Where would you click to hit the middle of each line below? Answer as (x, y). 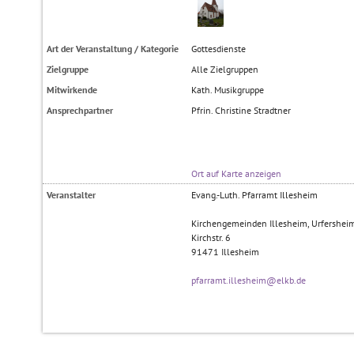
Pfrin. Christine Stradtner (241, 111)
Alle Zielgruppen (225, 70)
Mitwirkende (72, 90)
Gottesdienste (219, 49)
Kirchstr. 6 (211, 238)
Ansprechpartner (80, 111)
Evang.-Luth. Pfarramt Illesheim (255, 195)
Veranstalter (71, 195)
